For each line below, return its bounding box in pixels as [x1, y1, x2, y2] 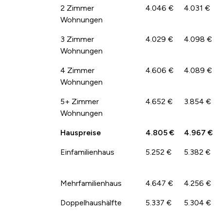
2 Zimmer [60, 3, 94, 13]
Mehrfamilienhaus [60, 178, 122, 188]
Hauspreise [60, 127, 101, 137]
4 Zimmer [60, 65, 94, 75]
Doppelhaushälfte [60, 198, 122, 207]
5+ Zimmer [60, 96, 99, 106]
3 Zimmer [60, 34, 94, 44]
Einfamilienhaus [60, 147, 114, 157]
